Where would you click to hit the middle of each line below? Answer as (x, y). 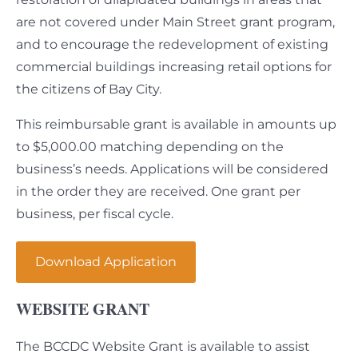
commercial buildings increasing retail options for (174, 67)
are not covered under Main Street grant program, (175, 22)
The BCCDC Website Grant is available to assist (163, 346)
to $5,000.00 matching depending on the (150, 147)
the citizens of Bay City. (89, 89)
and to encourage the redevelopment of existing (172, 44)
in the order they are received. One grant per (158, 191)
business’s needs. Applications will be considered (172, 169)
